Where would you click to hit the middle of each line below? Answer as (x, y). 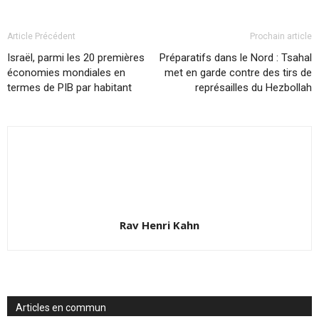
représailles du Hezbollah (253, 87)
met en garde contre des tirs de (238, 72)
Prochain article (281, 36)
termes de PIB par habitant (69, 87)
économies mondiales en (66, 72)
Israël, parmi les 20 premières (76, 57)
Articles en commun (61, 307)
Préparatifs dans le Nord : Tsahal (236, 57)
